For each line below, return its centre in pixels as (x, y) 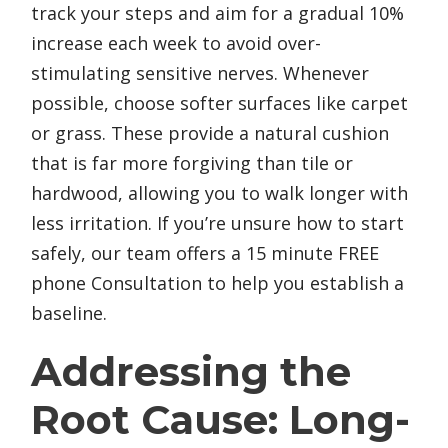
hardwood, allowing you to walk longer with (219, 193)
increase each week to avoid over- (176, 43)
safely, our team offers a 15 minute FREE (205, 253)
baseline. (69, 313)
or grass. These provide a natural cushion (210, 133)
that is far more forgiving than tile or (192, 163)
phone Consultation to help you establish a (217, 283)
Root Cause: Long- (220, 420)
